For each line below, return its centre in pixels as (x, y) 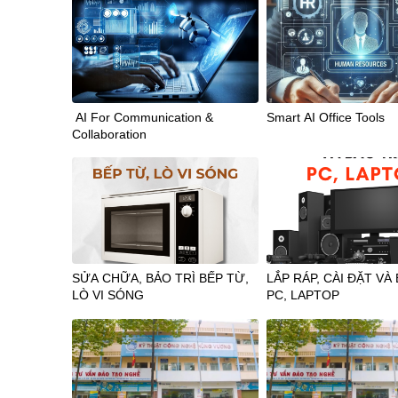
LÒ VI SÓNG (108, 295)
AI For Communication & (143, 117)
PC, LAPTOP (303, 295)
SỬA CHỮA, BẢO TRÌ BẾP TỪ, (160, 279)
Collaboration (109, 134)
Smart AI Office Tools (326, 117)
